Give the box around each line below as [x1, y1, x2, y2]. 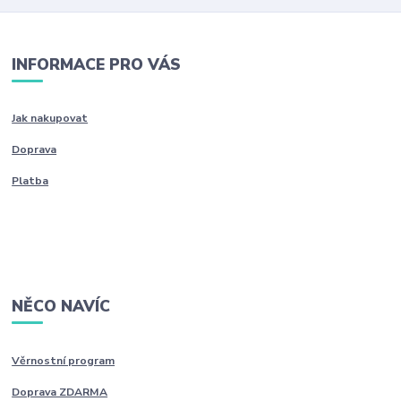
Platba [12, 174, 49, 189]
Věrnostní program [12, 353, 115, 368]
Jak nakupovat [12, 111, 89, 126]
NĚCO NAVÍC [12, 295, 111, 318]
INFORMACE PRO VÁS [12, 53, 182, 75]
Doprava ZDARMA [12, 384, 108, 399]
